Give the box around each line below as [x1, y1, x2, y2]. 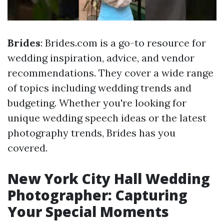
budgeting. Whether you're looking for [7, 96, 186, 109]
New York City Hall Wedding [7, 169, 210, 188]
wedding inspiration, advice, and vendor [7, 51, 194, 64]
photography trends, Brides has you [7, 126, 175, 139]
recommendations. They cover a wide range [7, 66, 213, 79]
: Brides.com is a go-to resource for [40, 36, 206, 49]
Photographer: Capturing [7, 185, 187, 205]
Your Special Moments [7, 202, 169, 221]
